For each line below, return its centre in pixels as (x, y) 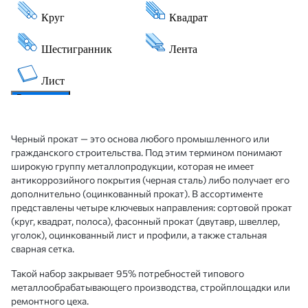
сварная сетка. (43, 249)
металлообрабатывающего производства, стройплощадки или (151, 287)
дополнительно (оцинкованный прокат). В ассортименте (137, 194)
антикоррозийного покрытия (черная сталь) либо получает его (150, 180)
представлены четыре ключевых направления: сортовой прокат (152, 207)
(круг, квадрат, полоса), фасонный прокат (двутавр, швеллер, (145, 221)
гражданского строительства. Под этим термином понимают (147, 152)
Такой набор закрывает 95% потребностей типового (128, 273)
